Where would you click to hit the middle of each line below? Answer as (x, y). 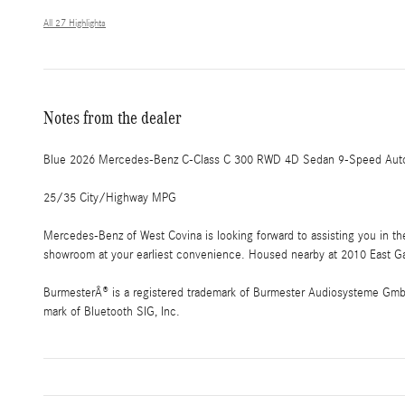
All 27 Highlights (75, 24)
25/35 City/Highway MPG (110, 198)
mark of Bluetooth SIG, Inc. (112, 312)
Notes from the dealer (113, 118)
